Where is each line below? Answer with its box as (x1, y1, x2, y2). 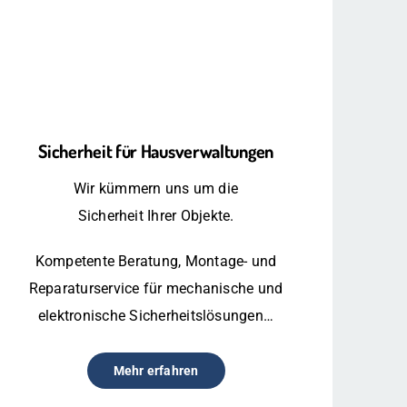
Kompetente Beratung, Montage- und (35, 252, 277, 270)
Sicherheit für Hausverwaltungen (38, 138, 273, 163)
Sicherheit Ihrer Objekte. (77, 206, 234, 224)
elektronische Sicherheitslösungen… (37, 306, 274, 324)
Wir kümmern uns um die (73, 179, 239, 197)
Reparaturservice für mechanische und (28, 279, 283, 297)
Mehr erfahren (113, 362, 199, 378)
